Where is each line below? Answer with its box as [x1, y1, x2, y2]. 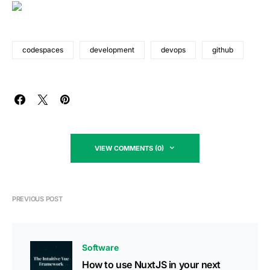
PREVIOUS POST [12, 195, 63, 204]
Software [82, 242, 119, 253]
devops [161, 45, 186, 55]
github [212, 45, 233, 55]
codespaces [22, 45, 63, 55]
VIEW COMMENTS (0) [95, 144, 164, 153]
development [90, 45, 134, 55]
